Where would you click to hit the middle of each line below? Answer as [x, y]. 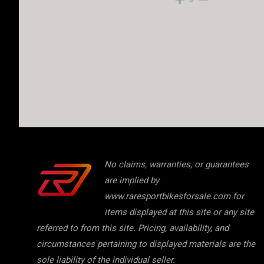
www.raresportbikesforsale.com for [174, 196]
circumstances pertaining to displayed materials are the [146, 244]
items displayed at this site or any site [179, 212]
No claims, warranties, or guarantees [176, 164]
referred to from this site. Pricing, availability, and [133, 228]
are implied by [132, 180]
